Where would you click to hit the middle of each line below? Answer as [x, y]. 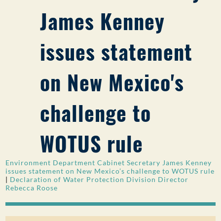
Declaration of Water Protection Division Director [99, 179]
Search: [17, 31]
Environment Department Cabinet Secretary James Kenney [109, 163]
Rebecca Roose [32, 188]
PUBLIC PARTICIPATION [44, 14]
